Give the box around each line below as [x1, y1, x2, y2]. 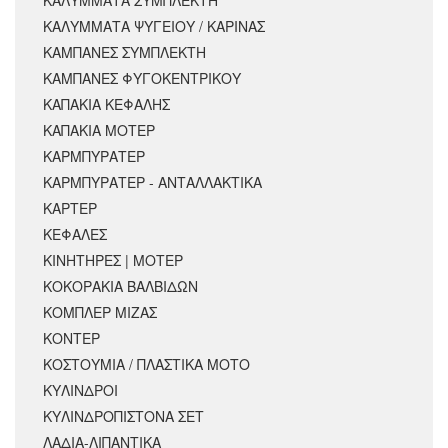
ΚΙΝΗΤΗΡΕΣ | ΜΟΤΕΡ [43, 250, 183, 271]
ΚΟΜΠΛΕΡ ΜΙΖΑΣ [43, 302, 157, 323]
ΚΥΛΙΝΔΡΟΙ [43, 380, 118, 401]
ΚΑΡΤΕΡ [43, 198, 97, 219]
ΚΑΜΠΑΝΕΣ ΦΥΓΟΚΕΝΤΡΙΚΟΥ [43, 68, 241, 89]
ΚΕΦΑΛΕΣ [43, 224, 107, 245]
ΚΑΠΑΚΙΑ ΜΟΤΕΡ [43, 120, 155, 141]
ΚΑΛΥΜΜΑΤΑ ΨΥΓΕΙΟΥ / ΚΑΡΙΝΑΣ [43, 16, 265, 37]
